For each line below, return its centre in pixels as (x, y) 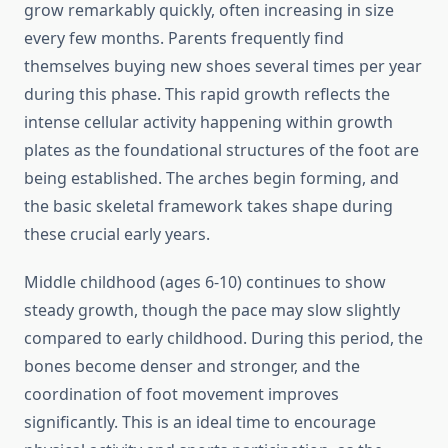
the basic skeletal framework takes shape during (208, 206)
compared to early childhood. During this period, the (223, 338)
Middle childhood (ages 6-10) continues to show (205, 282)
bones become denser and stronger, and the (192, 366)
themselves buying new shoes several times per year (223, 66)
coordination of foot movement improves (181, 394)
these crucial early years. (117, 234)
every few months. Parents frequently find (184, 38)
